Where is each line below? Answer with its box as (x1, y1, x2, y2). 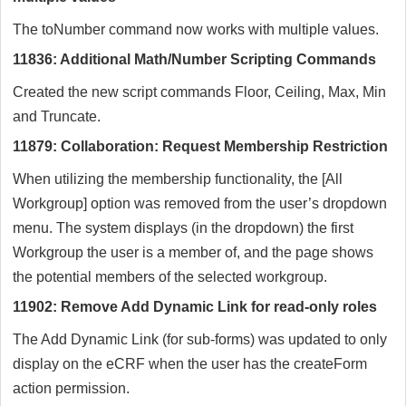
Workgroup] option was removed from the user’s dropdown (13, 196, 387, 212)
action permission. (13, 381, 130, 397)
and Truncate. (13, 109, 101, 125)
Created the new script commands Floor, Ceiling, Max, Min (13, 84, 386, 101)
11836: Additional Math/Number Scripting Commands (13, 52, 376, 68)
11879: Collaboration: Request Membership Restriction (13, 139, 388, 155)
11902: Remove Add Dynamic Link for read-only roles (13, 299, 377, 315)
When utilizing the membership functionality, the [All (13, 171, 343, 188)
